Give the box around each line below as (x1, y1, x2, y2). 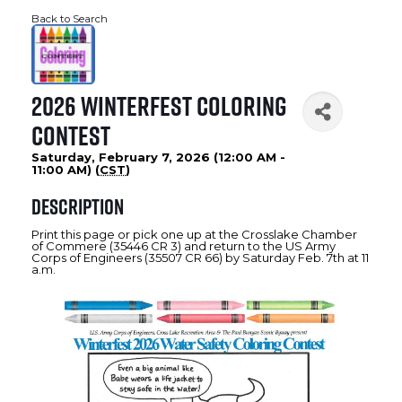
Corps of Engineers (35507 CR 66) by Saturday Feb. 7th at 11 (31, 250, 369, 266)
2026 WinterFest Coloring (31, 90, 287, 123)
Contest (31, 119, 110, 153)
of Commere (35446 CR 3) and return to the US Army (31, 239, 336, 254)
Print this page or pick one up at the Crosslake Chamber (31, 227, 357, 242)
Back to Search (31, 13, 108, 26)
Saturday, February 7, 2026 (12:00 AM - (31, 150, 285, 165)
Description (31, 193, 124, 220)
